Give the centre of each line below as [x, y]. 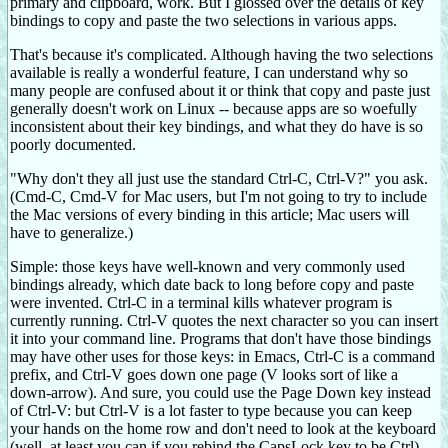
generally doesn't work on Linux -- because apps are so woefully [213, 108]
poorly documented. [73, 144]
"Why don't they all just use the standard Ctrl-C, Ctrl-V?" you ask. [219, 178]
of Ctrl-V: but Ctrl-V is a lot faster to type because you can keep [211, 410]
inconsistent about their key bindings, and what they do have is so [216, 126]
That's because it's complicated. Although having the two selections [221, 54]
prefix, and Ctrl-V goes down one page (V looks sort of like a [204, 374]
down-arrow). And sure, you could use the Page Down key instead [220, 392]
